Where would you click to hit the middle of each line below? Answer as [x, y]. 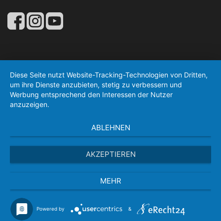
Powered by [50, 208]
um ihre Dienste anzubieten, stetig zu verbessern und [96, 85]
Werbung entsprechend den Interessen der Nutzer [91, 94]
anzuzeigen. [30, 104]
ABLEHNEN [110, 128]
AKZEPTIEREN [110, 154]
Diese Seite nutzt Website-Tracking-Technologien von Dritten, [109, 75]
